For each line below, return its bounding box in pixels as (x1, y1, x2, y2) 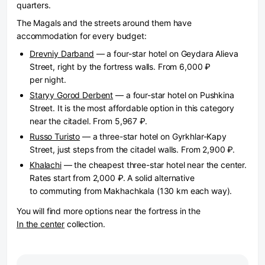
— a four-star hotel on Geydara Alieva (93, 49, 238, 59)
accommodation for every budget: (17, 31, 147, 41)
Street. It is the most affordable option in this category (30, 103, 235, 113)
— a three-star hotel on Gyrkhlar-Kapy (80, 131, 227, 141)
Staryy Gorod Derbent (30, 90, 114, 100)
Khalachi (30, 160, 62, 170)
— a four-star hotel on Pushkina (113, 90, 234, 100)
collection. (64, 219, 105, 229)
